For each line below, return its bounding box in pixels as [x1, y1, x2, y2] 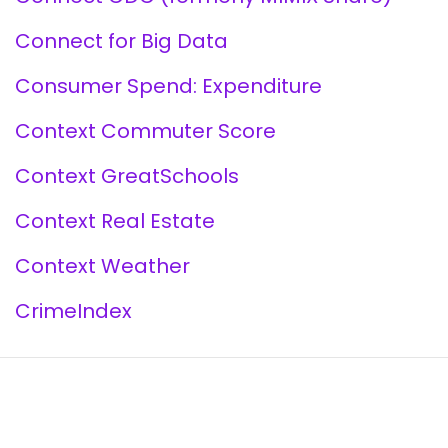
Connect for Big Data [14, 27, 228, 55]
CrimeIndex [14, 297, 132, 325]
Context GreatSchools [14, 162, 239, 190]
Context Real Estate [14, 207, 215, 235]
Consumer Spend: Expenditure [14, 72, 322, 100]
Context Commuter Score [14, 117, 276, 145]
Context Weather [14, 252, 190, 280]
